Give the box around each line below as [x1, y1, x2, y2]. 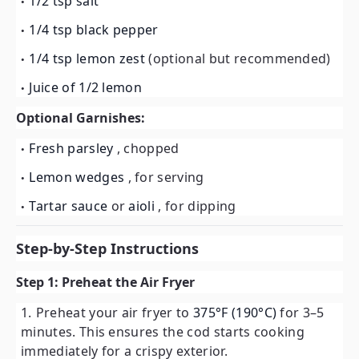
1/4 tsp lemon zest [29, 50, 149, 67]
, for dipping [158, 197, 236, 215]
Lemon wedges [29, 168, 128, 186]
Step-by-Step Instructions [16, 239, 199, 258]
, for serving [127, 168, 204, 186]
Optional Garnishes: [16, 109, 145, 127]
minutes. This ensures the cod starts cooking [21, 323, 305, 341]
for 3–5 [280, 304, 325, 321]
